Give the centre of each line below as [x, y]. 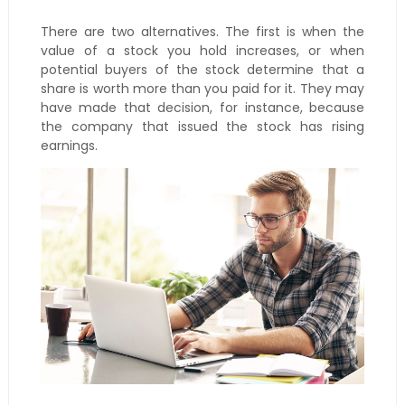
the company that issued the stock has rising [202, 127]
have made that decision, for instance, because [202, 108]
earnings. [69, 146]
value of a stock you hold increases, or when [202, 51]
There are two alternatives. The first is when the [202, 32]
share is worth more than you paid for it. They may [202, 89]
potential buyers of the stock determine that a [202, 70]
